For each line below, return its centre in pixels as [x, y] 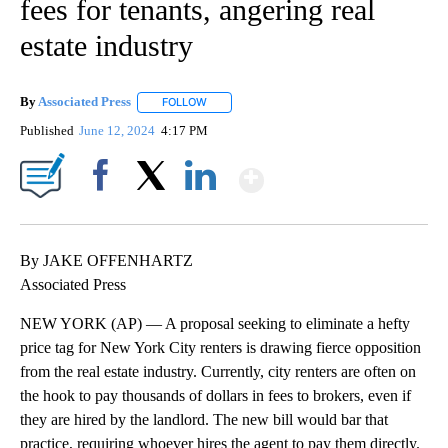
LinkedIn [200, 209]
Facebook [104, 209]
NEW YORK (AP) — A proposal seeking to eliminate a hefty [215, 323]
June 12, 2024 [119, 130]
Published [47, 130]
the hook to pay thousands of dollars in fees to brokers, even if [215, 395]
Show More [341, 171]
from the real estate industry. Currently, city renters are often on [218, 371]
